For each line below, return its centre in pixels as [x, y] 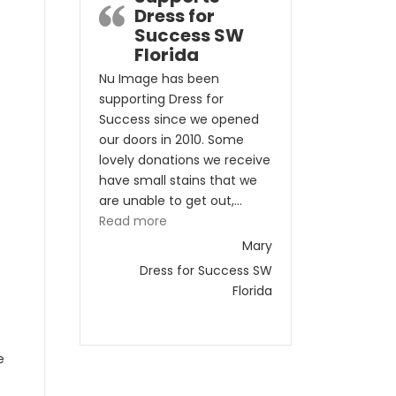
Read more [133, 221]
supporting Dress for [161, 99]
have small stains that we [178, 180]
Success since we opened [179, 119]
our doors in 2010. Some [171, 140]
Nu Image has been [159, 79]
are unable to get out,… [171, 201]
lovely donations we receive [185, 160]
